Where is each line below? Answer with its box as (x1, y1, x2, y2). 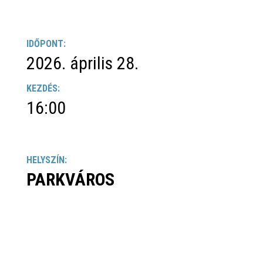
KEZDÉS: (26, 83, 60, 95)
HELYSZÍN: (26, 154, 67, 166)
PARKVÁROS (26, 169, 114, 190)
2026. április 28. (26, 53, 139, 74)
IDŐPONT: (26, 38, 66, 50)
